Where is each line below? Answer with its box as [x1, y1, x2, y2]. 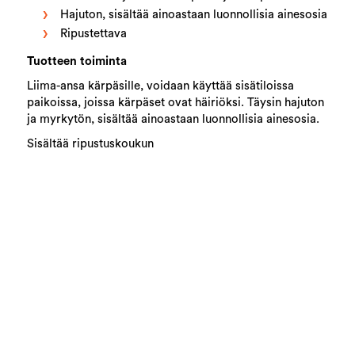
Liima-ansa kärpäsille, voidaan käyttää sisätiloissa [27, 79, 295, 92]
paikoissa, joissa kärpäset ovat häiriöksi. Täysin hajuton [27, 96, 325, 109]
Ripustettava [60, 27, 128, 40]
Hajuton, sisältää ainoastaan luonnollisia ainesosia [60, 8, 328, 21]
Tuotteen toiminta [27, 55, 128, 67]
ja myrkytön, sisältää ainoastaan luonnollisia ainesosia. [27, 113, 320, 125]
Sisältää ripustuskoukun [27, 137, 155, 150]
